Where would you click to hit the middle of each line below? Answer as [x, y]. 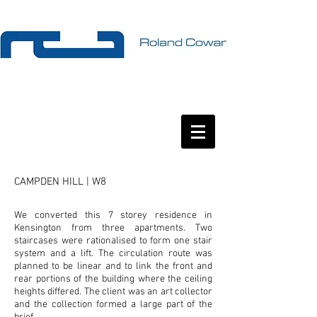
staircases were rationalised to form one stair [113, 241]
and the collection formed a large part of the [113, 305]
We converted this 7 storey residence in [113, 215]
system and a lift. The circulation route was [113, 254]
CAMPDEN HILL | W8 [60, 182]
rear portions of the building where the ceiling [113, 279]
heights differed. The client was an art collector [113, 292]
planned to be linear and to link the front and [113, 266]
